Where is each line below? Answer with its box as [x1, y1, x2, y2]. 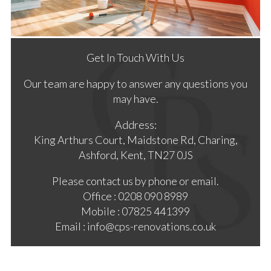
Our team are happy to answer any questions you [24, 77, 247, 91]
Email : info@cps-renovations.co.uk [55, 220, 216, 233]
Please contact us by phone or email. [52, 174, 219, 188]
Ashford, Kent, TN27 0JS [78, 148, 193, 162]
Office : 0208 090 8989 [83, 189, 188, 203]
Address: [114, 118, 157, 132]
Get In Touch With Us [87, 51, 184, 65]
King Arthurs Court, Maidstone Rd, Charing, [33, 133, 238, 147]
